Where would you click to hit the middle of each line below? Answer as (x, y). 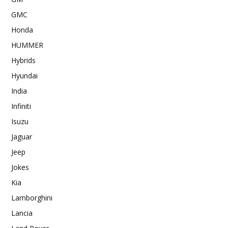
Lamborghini (32, 197)
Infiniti (21, 106)
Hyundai (24, 75)
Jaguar (22, 136)
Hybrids (23, 60)
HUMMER (27, 45)
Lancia (22, 213)
